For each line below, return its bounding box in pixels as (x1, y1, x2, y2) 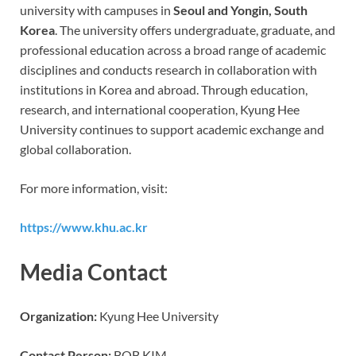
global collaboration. (20, 141, 131, 157)
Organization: (20, 308, 97, 323)
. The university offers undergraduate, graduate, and (55, 22, 335, 38)
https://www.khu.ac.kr (20, 219, 148, 235)
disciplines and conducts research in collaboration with (20, 62, 317, 78)
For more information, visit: (20, 180, 168, 196)
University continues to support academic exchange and (20, 122, 324, 137)
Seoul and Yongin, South (173, 2, 308, 18)
